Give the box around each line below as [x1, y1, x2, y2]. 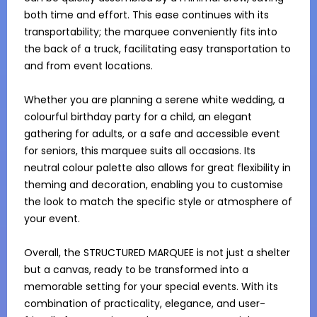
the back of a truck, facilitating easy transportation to [24, 42, 291, 56]
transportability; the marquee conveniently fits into [24, 25, 277, 39]
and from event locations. [24, 59, 153, 73]
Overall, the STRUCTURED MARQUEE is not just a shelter [24, 246, 290, 260]
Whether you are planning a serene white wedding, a [24, 93, 284, 107]
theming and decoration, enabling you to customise [24, 178, 283, 192]
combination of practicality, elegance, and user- [24, 296, 265, 311]
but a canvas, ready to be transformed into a [24, 263, 248, 277]
